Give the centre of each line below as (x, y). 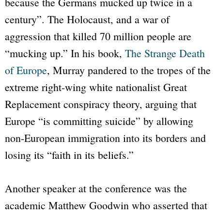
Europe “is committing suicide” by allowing (99, 121)
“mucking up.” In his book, (65, 53)
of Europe (26, 70)
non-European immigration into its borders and (105, 138)
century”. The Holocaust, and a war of (87, 19)
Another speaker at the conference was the (96, 188)
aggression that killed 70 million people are (98, 36)
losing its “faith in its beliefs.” (69, 155)
